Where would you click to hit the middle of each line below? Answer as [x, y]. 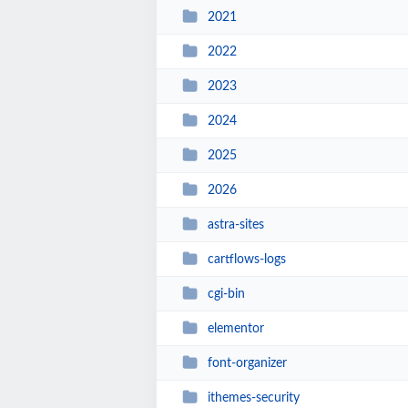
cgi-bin [226, 294]
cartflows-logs [246, 259]
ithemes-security [253, 398]
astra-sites [235, 224]
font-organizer [247, 363]
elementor [235, 328]
